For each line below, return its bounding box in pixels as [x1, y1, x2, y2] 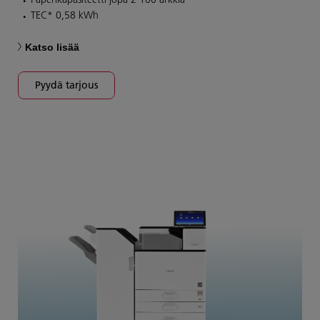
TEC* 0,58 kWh [31, 9, 99, 22]
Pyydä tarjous [35, 79, 98, 92]
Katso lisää [25, 41, 79, 54]
